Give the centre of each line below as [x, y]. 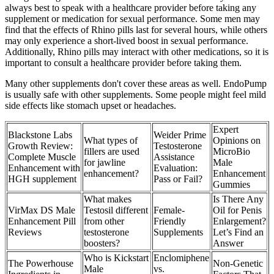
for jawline [105, 162]
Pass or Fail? [178, 179]
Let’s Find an [238, 232]
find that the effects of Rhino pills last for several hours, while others [136, 29]
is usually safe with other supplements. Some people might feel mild [135, 94]
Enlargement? [239, 221]
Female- [169, 210]
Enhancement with [44, 168]
